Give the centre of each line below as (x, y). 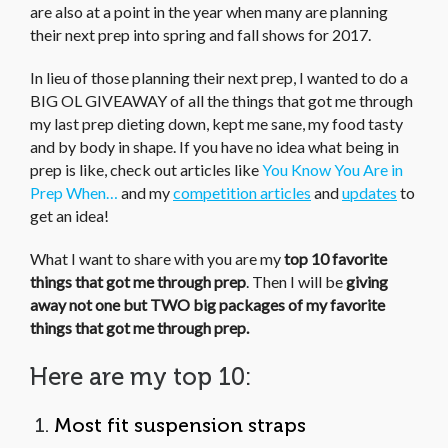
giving (367, 281)
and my (145, 192)
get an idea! (69, 215)
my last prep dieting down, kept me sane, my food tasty (216, 123)
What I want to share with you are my (157, 258)
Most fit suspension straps (185, 424)
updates (369, 192)
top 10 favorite (335, 258)
